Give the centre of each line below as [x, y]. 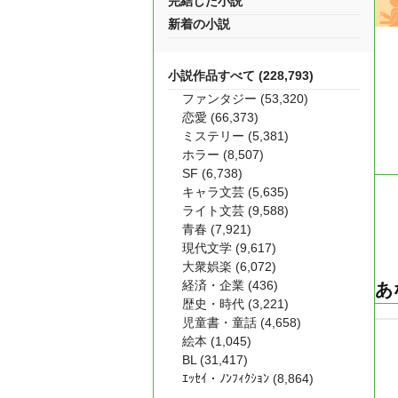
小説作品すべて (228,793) [241, 76]
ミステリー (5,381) [235, 136]
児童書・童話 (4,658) [242, 322]
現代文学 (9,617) [229, 248]
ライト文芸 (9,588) [235, 211]
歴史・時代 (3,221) [235, 304]
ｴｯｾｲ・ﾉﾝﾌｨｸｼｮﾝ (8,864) [248, 378]
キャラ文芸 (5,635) [235, 192]
